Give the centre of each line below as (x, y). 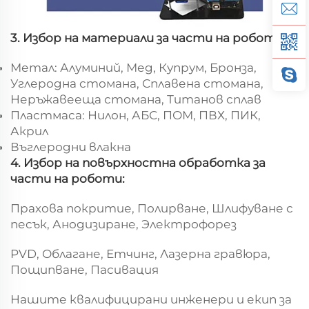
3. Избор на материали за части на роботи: (148, 38)
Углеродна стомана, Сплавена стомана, (137, 83)
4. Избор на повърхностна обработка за (138, 162)
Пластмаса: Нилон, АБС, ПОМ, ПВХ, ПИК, (136, 115)
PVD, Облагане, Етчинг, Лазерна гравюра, (140, 253)
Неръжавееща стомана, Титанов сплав (136, 99)
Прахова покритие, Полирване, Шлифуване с (152, 208)
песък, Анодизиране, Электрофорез (123, 224)
